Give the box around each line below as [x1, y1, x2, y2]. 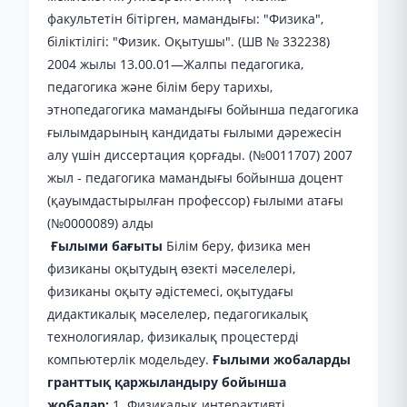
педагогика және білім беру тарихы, [47, 78, 273, 95]
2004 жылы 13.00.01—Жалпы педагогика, [47, 55, 303, 73]
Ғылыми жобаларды [213, 351, 351, 368]
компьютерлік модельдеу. [47, 351, 213, 368]
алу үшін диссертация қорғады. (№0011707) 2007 [47, 146, 352, 164]
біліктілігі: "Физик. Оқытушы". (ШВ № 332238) [47, 33, 330, 50]
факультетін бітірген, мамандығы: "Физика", [47, 10, 323, 27]
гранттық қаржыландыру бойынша [47, 373, 286, 391]
